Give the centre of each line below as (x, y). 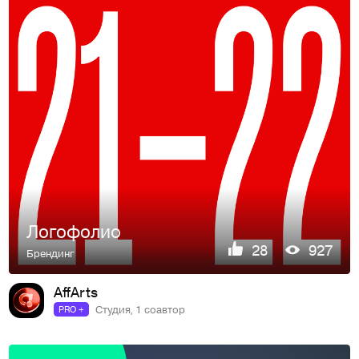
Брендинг (51, 252)
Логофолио (74, 232)
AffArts (75, 291)
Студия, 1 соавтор (140, 309)
